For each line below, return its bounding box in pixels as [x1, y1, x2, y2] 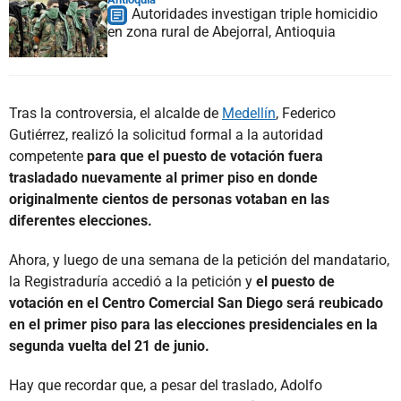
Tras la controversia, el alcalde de [9, 104, 222, 122]
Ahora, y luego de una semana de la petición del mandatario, [9, 251, 389, 269]
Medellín [222, 104, 276, 122]
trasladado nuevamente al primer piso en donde [9, 168, 318, 186]
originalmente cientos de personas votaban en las [9, 190, 329, 208]
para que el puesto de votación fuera [87, 147, 323, 165]
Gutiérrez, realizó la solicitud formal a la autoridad [9, 125, 323, 143]
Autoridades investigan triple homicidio [132, 4, 378, 22]
